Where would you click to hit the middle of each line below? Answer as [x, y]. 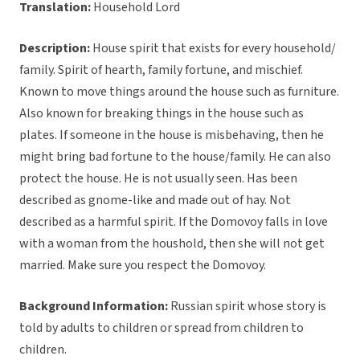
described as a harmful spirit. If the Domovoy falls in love [174, 222]
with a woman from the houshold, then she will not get [172, 244]
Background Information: [94, 307]
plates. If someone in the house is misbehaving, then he [172, 135]
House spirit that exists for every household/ [214, 49]
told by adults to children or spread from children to [162, 328]
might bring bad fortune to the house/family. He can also [175, 157]
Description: [56, 49]
